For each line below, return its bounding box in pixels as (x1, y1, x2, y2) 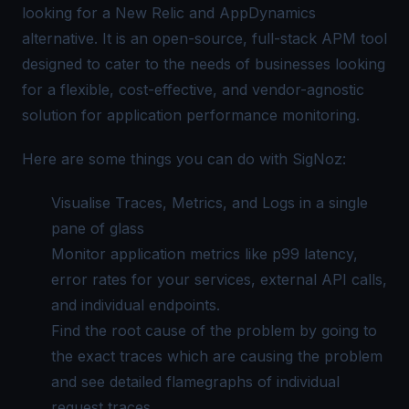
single (329, 193, 368, 212)
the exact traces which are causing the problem (51, 346, 383, 365)
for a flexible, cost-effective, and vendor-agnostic (22, 79, 364, 99)
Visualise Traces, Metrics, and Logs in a (51, 193, 329, 212)
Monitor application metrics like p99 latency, (51, 244, 358, 263)
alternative (22, 28, 94, 47)
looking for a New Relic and (22, 3, 219, 22)
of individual (253, 372, 340, 391)
